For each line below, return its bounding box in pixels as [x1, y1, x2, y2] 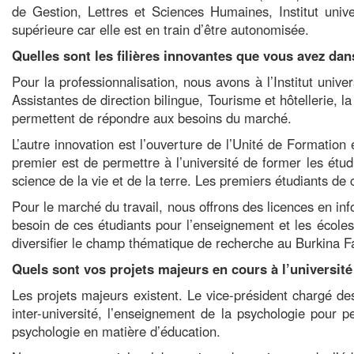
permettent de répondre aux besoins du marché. [12, 108, 292, 127]
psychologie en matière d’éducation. [12, 322, 220, 341]
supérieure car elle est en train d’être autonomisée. [12, 20, 309, 39]
